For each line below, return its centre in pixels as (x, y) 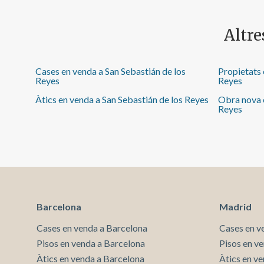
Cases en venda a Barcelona (92, 227)
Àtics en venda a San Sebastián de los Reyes (122, 99)
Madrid (235, 206)
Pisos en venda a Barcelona (91, 243)
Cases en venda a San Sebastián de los (110, 71)
